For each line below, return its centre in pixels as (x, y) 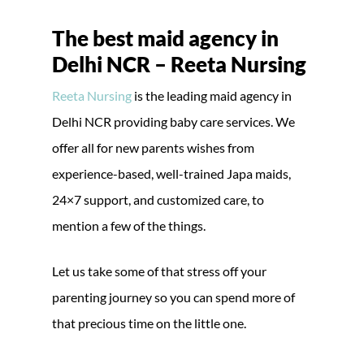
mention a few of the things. (129, 225)
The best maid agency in (165, 38)
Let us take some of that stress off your (159, 271)
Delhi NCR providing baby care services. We (173, 121)
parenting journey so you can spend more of (173, 297)
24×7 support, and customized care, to (158, 199)
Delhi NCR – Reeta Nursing (179, 64)
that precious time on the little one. (149, 323)
